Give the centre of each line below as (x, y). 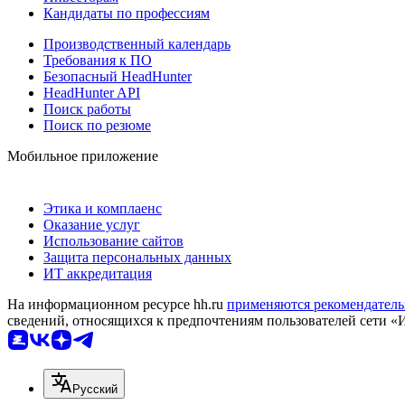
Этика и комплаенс (103, 209)
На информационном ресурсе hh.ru (117, 305)
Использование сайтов (113, 241)
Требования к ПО (98, 61)
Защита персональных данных (137, 258)
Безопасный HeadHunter (118, 77)
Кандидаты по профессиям (127, 14)
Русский (95, 390)
